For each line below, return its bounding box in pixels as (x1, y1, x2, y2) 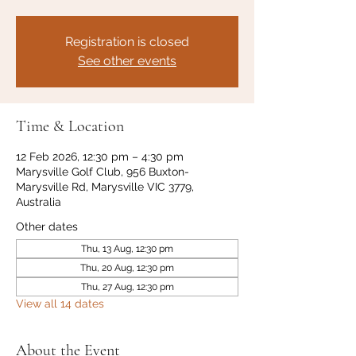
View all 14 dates (16, 297, 104, 310)
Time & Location (16, 117, 124, 136)
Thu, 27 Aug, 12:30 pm (80, 281, 174, 292)
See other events (78, 53, 176, 68)
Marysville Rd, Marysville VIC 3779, (16, 180, 194, 193)
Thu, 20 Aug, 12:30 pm (80, 262, 174, 273)
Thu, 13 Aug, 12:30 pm (81, 243, 173, 254)
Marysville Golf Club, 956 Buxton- (16, 165, 189, 178)
